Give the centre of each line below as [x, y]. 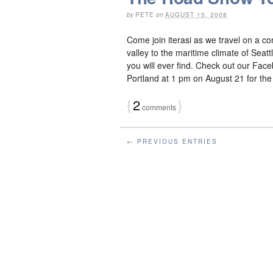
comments [158, 107]
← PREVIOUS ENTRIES [172, 141]
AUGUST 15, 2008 [196, 14]
